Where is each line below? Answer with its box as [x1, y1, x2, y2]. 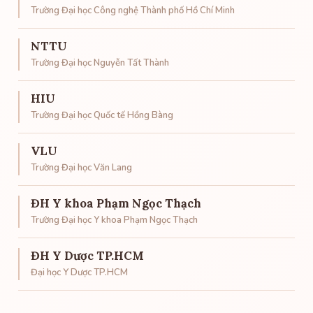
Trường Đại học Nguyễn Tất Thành [31, 57, 169, 69]
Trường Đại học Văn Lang [31, 161, 132, 174]
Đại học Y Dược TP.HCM [31, 266, 128, 279]
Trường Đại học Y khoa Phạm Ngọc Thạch [31, 214, 198, 226]
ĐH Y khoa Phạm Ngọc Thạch [31, 196, 201, 211]
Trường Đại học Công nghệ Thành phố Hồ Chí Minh [31, 4, 235, 17]
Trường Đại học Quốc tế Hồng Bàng [31, 109, 173, 122]
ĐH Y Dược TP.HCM [31, 248, 144, 263]
